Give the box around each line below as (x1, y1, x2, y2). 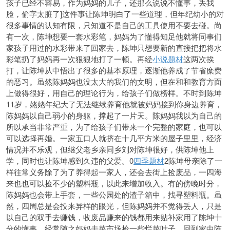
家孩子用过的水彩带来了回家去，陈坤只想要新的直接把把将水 (6, 42, 222, 53)
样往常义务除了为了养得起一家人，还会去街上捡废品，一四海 (6, 166, 222, 177)
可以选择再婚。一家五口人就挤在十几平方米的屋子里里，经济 (6, 132, 222, 143)
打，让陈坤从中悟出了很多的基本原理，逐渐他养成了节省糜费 (6, 65, 222, 75)
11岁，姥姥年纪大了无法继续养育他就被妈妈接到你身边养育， (6, 99, 222, 109)
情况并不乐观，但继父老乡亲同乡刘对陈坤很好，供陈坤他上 (6, 144, 214, 155)
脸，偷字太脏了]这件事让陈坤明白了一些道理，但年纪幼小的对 (6, 8, 224, 19)
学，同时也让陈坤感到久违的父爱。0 (6, 155, 133, 166)
